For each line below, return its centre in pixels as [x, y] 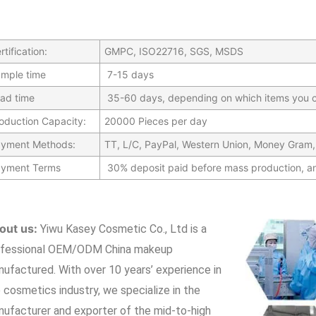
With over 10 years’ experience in [140, 269]
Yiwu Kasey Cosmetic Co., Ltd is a [123, 229]
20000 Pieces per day [156, 121]
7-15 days [129, 74]
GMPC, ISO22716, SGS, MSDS [174, 51]
